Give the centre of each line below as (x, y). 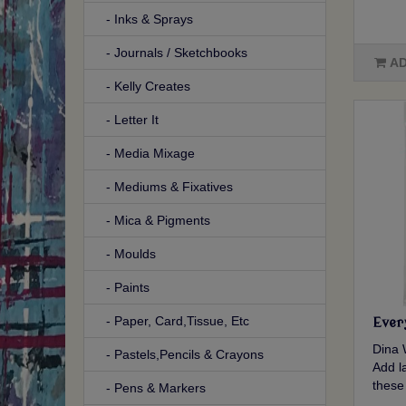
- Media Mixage (145, 154)
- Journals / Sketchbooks (171, 53)
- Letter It (127, 120)
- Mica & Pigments (153, 221)
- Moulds (126, 254)
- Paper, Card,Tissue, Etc (172, 321)
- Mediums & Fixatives (164, 187)
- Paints (122, 288)
